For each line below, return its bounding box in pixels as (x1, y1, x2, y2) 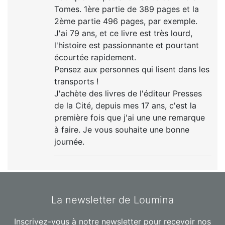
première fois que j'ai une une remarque (54, 112, 205, 123)
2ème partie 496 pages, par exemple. (54, 16, 198, 26)
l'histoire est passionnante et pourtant (54, 40, 199, 50)
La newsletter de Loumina (51, 193, 174, 206)
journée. (54, 136, 85, 147)
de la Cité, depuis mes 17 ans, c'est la (54, 100, 197, 110)
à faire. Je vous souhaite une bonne (54, 124, 190, 135)
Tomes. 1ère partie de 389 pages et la (54, 4, 199, 14)
